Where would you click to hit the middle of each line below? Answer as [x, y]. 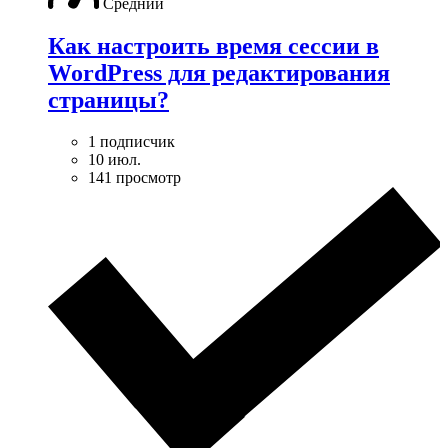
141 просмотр [134, 178]
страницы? [108, 99]
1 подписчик [131, 142]
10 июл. [114, 160]
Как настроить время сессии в [213, 45]
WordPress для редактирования [219, 72]
